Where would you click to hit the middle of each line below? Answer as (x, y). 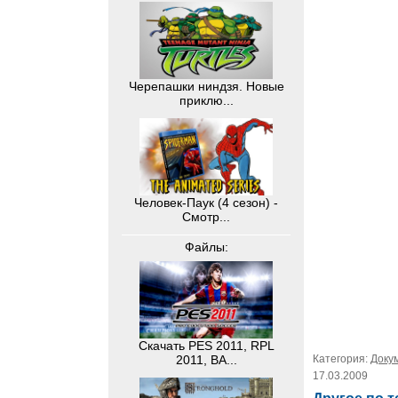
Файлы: (206, 247)
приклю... (206, 101)
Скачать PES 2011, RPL (206, 346)
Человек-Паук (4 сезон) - (206, 203)
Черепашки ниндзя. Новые (206, 87)
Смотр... (206, 217)
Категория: (342, 358)
